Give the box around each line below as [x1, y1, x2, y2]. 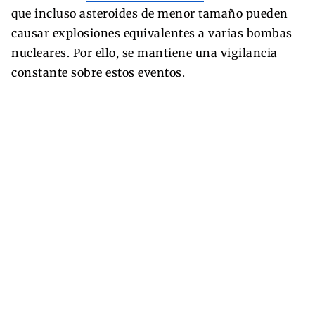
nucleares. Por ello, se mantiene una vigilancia [11, 45, 278, 60]
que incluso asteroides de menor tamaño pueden [11, 6, 288, 20]
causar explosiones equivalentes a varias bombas [11, 25, 292, 40]
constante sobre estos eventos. [11, 65, 185, 79]
